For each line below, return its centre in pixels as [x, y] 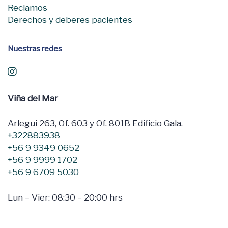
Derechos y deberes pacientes [70, 20]
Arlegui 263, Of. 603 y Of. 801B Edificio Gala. [95, 123]
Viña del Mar [33, 98]
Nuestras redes [35, 49]
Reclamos [27, 8]
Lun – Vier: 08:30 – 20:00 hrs [65, 197]
